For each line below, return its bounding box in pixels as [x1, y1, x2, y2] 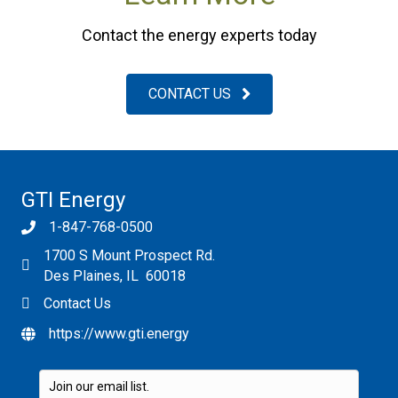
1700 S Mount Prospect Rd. [44, 246, 215, 264]
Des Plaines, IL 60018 [44, 267, 186, 284]
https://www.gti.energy [49, 324, 189, 342]
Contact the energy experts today [81, 25, 317, 44]
